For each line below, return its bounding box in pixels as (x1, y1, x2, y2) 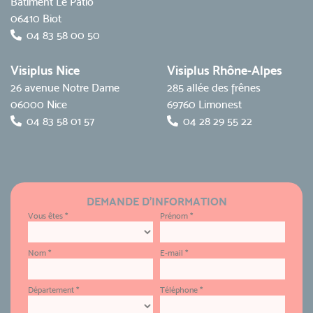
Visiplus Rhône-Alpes (167, 63, 282, 78)
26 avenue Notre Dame (10, 81, 119, 94)
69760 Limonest (167, 98, 242, 111)
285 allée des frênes (167, 81, 261, 94)
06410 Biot (10, 12, 61, 25)
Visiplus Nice (10, 63, 80, 78)
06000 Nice (10, 98, 67, 111)
